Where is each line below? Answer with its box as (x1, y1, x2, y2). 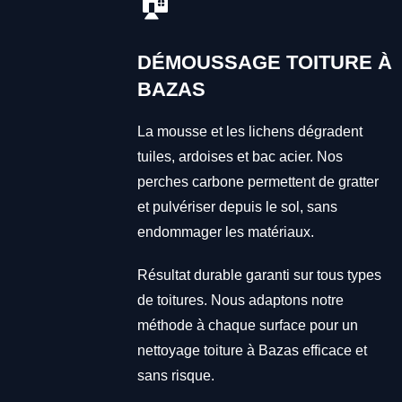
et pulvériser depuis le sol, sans (136, 198, 337, 214)
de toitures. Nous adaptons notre (136, 292, 344, 308)
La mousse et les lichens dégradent (136, 123, 363, 139)
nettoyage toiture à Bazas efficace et (136, 342, 367, 358)
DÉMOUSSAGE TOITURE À (136, 50, 392, 74)
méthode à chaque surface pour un (136, 317, 358, 333)
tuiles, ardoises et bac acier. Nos (136, 148, 343, 164)
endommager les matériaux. (136, 223, 314, 240)
